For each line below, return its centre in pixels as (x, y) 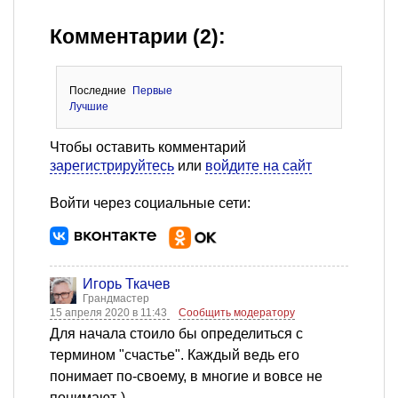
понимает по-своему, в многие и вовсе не (186, 376)
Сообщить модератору (237, 312)
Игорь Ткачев (127, 283)
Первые (153, 90)
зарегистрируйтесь (112, 165)
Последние (97, 90)
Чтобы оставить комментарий (148, 147)
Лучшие (88, 106)
